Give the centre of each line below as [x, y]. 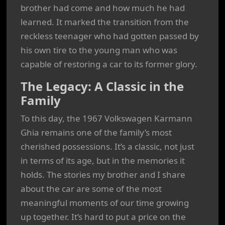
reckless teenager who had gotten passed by [110, 36]
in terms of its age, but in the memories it [103, 160]
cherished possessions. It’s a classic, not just [107, 146]
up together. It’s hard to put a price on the [103, 217]
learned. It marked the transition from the [105, 22]
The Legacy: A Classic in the [102, 86]
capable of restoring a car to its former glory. [109, 64]
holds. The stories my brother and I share [103, 175]
